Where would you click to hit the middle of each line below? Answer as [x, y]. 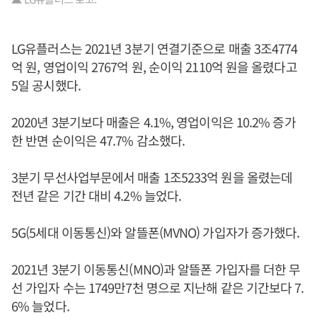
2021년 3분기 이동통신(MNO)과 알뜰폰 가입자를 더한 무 [156, 269]
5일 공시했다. [46, 85]
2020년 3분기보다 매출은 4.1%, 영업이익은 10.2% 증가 [154, 122]
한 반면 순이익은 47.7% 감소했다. [98, 140]
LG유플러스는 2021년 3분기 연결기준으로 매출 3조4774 [155, 48]
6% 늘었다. [42, 306]
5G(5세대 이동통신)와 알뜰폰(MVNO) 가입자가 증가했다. [156, 232]
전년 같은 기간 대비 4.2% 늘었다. [97, 196]
